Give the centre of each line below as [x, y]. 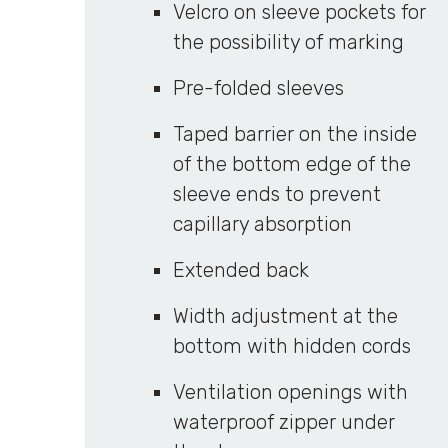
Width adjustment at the [285, 316]
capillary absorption [262, 224]
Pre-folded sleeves [258, 88]
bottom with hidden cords [291, 346]
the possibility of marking [288, 42]
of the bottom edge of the [291, 164]
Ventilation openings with [290, 392]
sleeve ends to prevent [276, 194]
